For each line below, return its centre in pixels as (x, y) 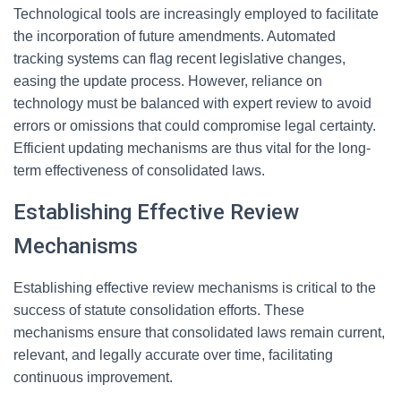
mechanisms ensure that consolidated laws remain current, (199, 333)
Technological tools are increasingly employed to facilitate (196, 14)
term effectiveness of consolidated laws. (139, 171)
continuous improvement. (93, 377)
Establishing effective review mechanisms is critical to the (195, 288)
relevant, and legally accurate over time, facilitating (173, 355)
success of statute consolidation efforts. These (159, 310)
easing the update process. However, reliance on (168, 81)
